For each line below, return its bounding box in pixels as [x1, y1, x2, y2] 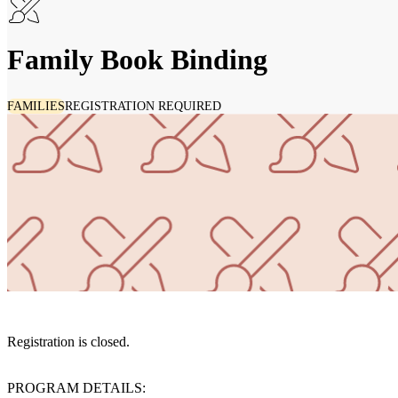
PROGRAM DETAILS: [7, 380, 146, 396]
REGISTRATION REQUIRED [65, 99, 221, 114]
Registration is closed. [7, 334, 130, 350]
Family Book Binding [7, 44, 267, 76]
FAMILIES [7, 99, 65, 114]
